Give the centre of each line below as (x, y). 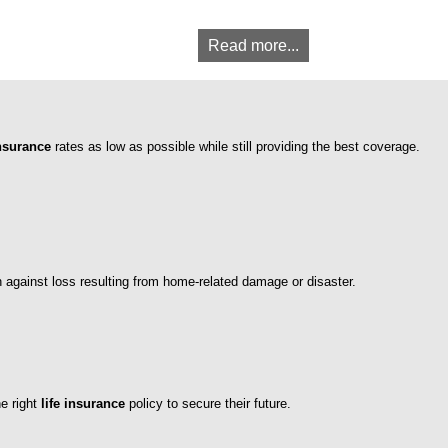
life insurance (83, 404)
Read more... (253, 46)
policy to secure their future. (208, 404)
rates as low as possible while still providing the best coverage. (235, 147)
